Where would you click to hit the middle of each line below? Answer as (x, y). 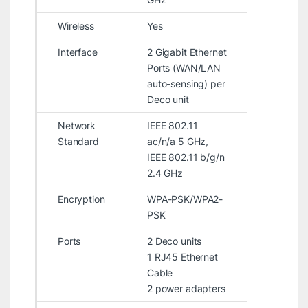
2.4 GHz (165, 173)
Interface (77, 52)
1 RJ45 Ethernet (182, 256)
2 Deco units (174, 241)
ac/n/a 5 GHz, (178, 141)
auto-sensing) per (186, 83)
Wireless (76, 25)
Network (77, 125)
